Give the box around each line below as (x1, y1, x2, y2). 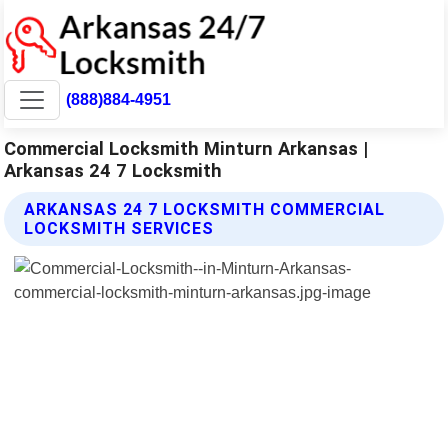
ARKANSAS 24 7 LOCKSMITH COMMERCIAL (24, 199, 386, 219)
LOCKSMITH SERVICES (24, 218, 215, 238)
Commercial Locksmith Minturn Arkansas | (4, 137, 369, 159)
